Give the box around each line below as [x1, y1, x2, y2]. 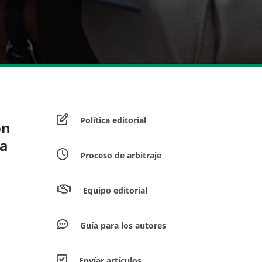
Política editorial [80, 115, 146, 126]
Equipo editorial [83, 185, 147, 196]
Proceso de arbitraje [80, 150, 161, 161]
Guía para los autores [80, 220, 166, 232]
